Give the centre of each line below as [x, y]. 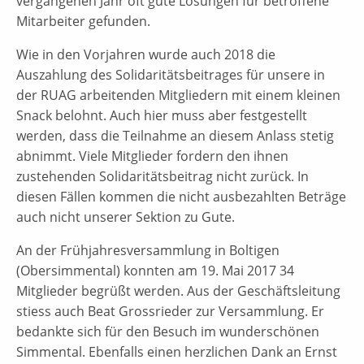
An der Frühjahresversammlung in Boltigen [148, 250]
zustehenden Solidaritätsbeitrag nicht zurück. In [162, 176]
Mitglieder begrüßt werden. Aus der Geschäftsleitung [178, 290]
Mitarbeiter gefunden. [83, 21]
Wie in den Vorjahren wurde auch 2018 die [146, 54]
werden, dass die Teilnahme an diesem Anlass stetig [175, 135]
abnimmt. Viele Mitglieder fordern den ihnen [152, 156]
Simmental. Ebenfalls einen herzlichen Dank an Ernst [177, 351]
